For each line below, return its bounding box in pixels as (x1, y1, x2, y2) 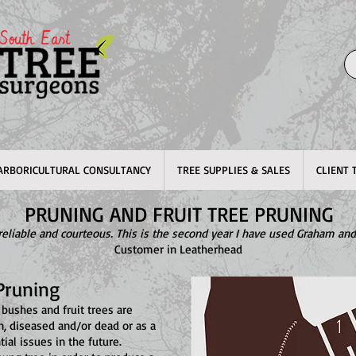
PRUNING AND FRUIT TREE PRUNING (24, 201, 334, 226)
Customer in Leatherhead (114, 242, 242, 257)
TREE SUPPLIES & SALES (177, 163, 290, 176)
